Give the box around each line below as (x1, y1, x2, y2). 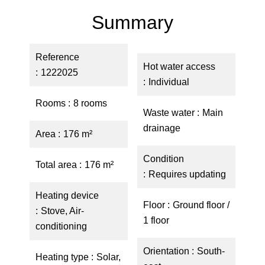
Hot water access (143, 62, 215, 72)
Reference (35, 52, 79, 62)
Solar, (96, 252, 121, 262)
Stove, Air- (41, 206, 84, 216)
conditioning (35, 221, 87, 231)
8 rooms (73, 98, 107, 108)
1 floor (143, 215, 169, 225)
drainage (143, 123, 180, 133)
